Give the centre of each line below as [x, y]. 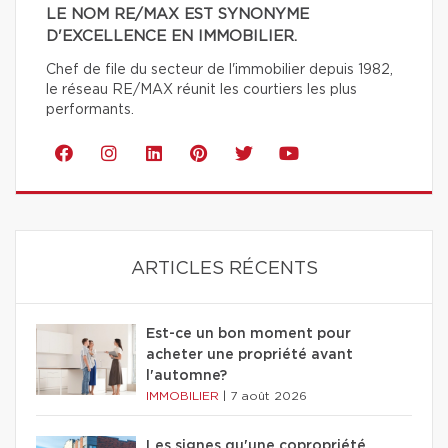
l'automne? [186, 376]
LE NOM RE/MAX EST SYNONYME [177, 15]
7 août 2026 [268, 396]
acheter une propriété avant [249, 355]
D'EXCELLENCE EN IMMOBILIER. [171, 37]
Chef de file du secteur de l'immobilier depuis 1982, [219, 70]
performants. [90, 110]
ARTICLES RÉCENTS [224, 269]
